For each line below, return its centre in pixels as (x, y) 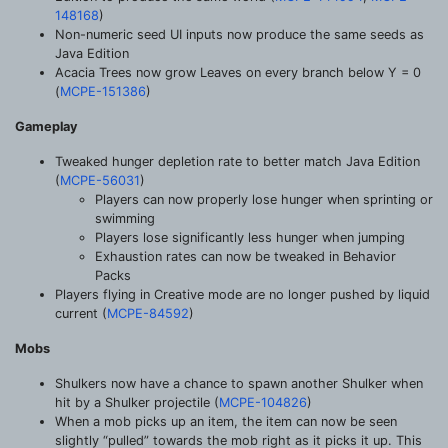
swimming (125, 218)
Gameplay (46, 126)
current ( (81, 313)
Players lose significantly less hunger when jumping (250, 237)
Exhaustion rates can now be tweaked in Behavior (245, 256)
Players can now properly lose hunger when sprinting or (264, 199)
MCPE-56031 (100, 180)
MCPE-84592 (148, 313)
